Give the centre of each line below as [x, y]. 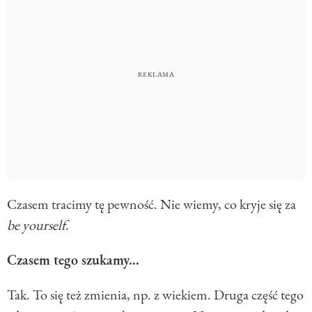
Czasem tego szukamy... [73, 259]
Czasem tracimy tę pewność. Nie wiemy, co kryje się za [151, 204]
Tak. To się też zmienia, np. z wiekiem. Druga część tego [155, 294]
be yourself [36, 225]
